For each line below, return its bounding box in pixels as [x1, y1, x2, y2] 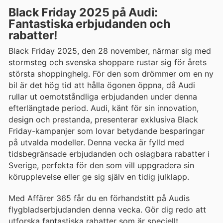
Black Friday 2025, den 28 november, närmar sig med [8, 46, 211, 56]
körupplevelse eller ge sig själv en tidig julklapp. [8, 172, 189, 182]
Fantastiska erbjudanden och [8, 17, 170, 31]
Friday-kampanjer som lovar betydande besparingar [8, 126, 205, 136]
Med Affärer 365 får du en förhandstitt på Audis [8, 193, 190, 203]
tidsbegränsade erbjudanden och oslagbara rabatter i [8, 149, 210, 159]
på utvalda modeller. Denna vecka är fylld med [8, 137, 184, 148]
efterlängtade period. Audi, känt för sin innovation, [8, 103, 199, 113]
